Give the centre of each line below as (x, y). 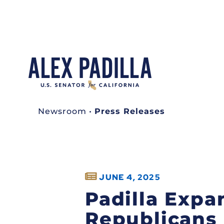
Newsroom (62, 111)
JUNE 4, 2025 (130, 177)
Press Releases (130, 111)
